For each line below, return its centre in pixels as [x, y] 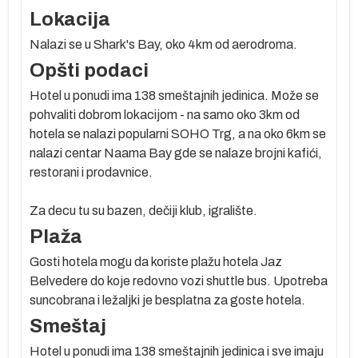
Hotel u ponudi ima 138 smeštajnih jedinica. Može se [174, 95]
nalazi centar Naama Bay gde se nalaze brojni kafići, [176, 153]
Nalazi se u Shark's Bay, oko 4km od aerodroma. [163, 44]
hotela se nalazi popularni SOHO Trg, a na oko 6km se [178, 133]
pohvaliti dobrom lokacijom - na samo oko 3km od [165, 114]
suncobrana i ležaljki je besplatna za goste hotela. [167, 300]
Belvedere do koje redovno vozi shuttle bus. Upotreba [179, 280]
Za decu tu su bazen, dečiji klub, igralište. [143, 210]
